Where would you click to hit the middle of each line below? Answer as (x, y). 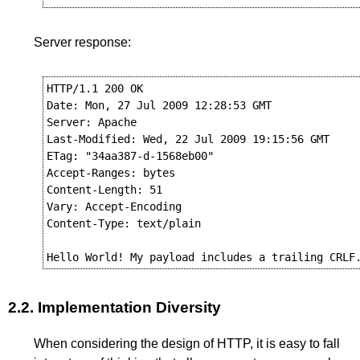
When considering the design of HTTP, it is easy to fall (187, 344)
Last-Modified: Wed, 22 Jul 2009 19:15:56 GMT (188, 139)
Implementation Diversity (129, 307)
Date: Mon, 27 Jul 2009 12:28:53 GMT (159, 105)
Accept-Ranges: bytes (110, 172)
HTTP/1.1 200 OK (94, 88)
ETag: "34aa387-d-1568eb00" (130, 155)
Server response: (82, 42)
